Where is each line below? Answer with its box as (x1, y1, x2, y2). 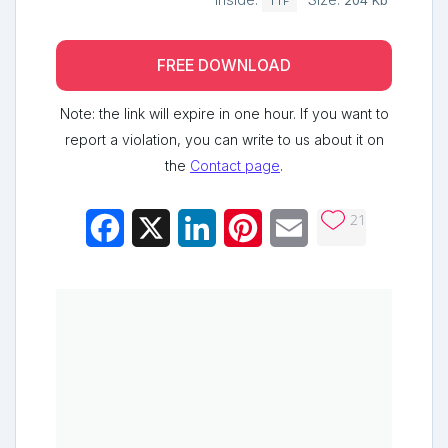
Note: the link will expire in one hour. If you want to (59, 104, 389, 122)
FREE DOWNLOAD (157, 55, 291, 75)
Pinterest (262, 217, 326, 238)
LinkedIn (216, 217, 277, 238)
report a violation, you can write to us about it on (64, 130, 384, 148)
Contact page (190, 156, 280, 174)
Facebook (124, 217, 198, 238)
